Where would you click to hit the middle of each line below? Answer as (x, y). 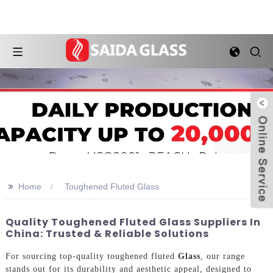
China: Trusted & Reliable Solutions (107, 234)
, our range (222, 256)
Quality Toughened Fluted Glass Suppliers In (133, 222)
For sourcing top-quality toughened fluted (91, 256)
